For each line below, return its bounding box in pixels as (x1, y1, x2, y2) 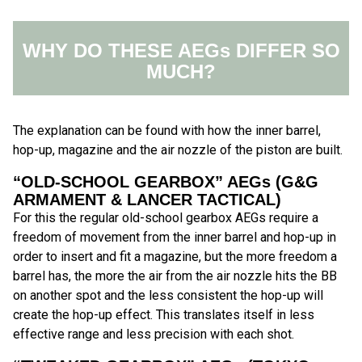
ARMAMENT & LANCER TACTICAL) (13, 191, 281, 209)
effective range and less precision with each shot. (13, 326, 294, 343)
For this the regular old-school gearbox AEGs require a (13, 210, 318, 226)
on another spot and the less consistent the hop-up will (13, 288, 323, 304)
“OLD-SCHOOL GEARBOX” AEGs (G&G (13, 173, 318, 192)
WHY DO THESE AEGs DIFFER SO (22, 40, 340, 62)
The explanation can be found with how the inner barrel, (13, 123, 321, 139)
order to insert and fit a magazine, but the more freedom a (13, 249, 337, 265)
